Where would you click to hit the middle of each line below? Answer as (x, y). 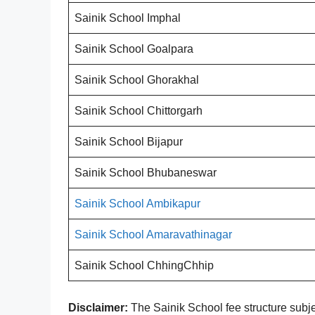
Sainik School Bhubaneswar (146, 172)
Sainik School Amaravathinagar (153, 234)
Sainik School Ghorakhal (137, 79)
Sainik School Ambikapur (137, 203)
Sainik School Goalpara (134, 49)
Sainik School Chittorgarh (139, 110)
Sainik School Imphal (128, 18)
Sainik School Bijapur (129, 141)
